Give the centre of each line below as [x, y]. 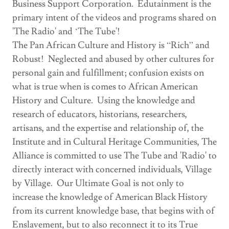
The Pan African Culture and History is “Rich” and [111, 45]
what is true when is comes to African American [105, 86]
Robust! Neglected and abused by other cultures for [113, 59]
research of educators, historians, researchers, [100, 114]
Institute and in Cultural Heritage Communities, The [114, 142]
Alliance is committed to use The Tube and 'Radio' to [114, 155]
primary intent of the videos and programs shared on [114, 17]
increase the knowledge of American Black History [110, 197]
